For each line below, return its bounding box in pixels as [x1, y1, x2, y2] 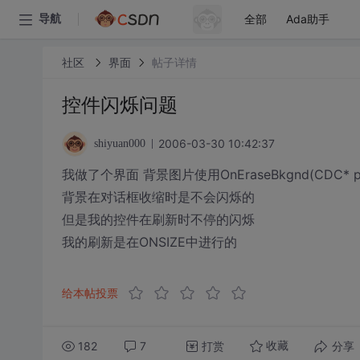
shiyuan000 [93, 137, 145, 149]
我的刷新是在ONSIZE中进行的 [61, 234, 237, 250]
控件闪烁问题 [61, 93, 178, 117]
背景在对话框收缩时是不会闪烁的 [61, 189, 255, 205]
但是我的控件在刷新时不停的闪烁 [61, 211, 255, 227]
